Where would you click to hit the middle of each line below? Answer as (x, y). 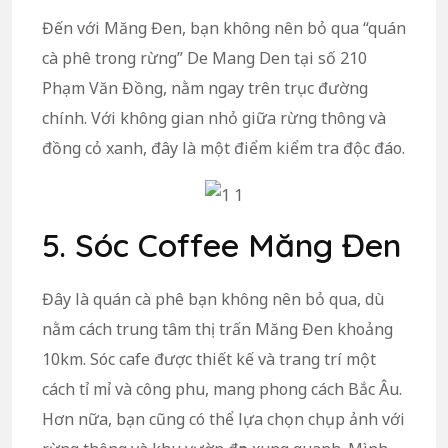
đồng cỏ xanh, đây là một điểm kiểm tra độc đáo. (223, 147)
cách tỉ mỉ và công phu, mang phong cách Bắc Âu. (222, 389)
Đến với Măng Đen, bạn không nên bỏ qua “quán (224, 27)
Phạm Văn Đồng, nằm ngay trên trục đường (205, 87)
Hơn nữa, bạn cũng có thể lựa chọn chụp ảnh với (223, 419)
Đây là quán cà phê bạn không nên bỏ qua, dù (213, 299)
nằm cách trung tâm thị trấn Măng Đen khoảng (217, 329)
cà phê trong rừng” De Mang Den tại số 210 (204, 57)
